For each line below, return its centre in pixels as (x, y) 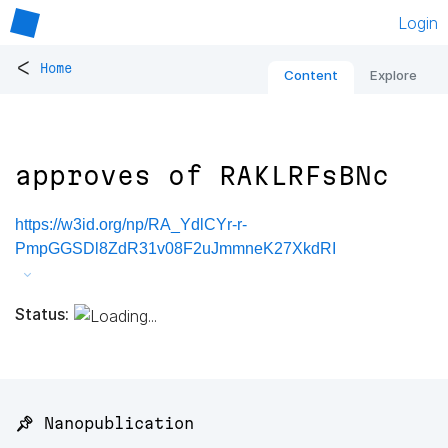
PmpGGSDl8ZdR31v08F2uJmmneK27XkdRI (175, 249)
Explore (393, 75)
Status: (42, 313)
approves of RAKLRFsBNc (202, 176)
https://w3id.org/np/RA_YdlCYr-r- (131, 225)
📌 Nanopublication (104, 423)
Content (311, 75)
